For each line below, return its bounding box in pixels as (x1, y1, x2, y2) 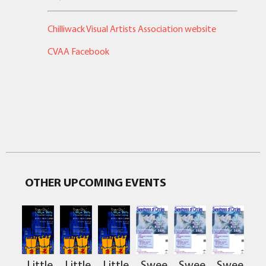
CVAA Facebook (47, 45, 109, 58)
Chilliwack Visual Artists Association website (47, 22, 216, 34)
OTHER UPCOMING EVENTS (25, 174, 166, 189)
